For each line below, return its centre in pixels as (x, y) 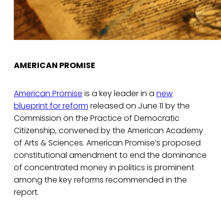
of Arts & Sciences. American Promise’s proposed (107, 143)
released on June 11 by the (139, 106)
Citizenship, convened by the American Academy (109, 131)
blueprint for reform (51, 106)
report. (26, 192)
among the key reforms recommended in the (100, 180)
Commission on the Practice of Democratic (97, 118)
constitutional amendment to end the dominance (110, 155)
